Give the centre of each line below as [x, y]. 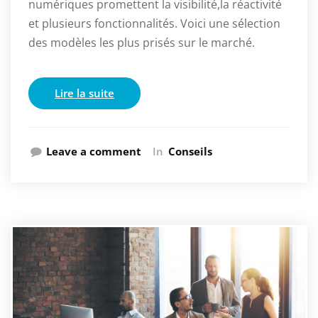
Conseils [190, 152]
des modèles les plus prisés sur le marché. [142, 43]
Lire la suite [84, 93]
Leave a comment [94, 152]
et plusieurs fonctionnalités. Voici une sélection [154, 24]
